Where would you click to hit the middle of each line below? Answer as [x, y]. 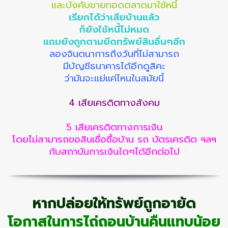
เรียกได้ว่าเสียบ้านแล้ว [114, 18]
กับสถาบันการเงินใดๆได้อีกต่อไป [114, 152]
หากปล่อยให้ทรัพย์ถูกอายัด [114, 204]
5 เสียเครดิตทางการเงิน [114, 127]
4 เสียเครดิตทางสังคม [114, 103]
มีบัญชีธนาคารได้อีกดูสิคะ [114, 66]
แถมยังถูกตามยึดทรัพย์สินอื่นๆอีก [114, 42]
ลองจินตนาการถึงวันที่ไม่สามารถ [114, 54]
